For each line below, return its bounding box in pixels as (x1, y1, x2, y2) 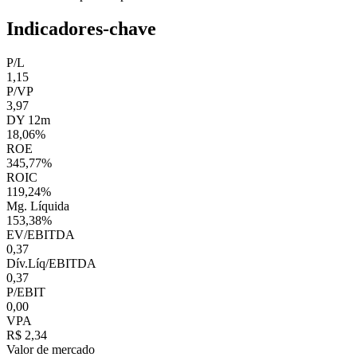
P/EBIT (6, 285, 45, 300)
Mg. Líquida (6, 199, 69, 214)
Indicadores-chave (6, 18, 156, 40)
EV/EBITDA (6, 228, 75, 242)
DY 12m (6, 113, 50, 127)
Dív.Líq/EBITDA (6, 257, 96, 271)
